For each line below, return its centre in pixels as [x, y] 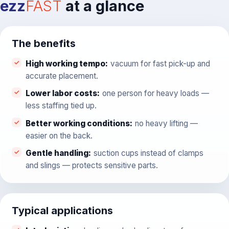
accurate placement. [62, 76]
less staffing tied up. [61, 106]
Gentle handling [57, 153]
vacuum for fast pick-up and [160, 63]
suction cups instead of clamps [148, 153]
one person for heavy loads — [155, 94]
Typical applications [62, 211]
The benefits [43, 44]
